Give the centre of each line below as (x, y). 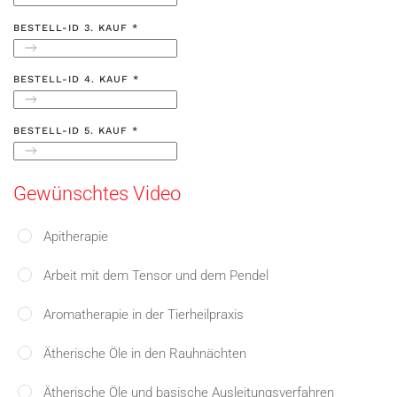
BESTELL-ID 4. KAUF (73, 79)
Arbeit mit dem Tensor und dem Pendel (156, 276)
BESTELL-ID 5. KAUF (73, 131)
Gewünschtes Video (97, 194)
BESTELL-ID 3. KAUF (73, 28)
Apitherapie (76, 237)
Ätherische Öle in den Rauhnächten (145, 354)
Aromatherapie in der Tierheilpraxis (144, 315)
